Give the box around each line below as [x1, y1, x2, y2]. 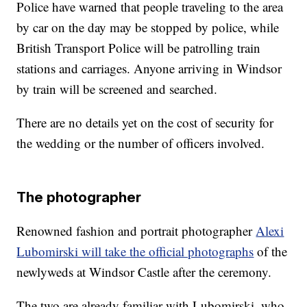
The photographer [16, 188, 142, 206]
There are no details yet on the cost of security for [16, 114, 274, 132]
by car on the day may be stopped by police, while [16, 19, 280, 36]
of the [254, 243, 288, 260]
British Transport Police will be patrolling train [16, 39, 261, 57]
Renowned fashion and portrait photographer [16, 222, 256, 240]
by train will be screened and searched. [16, 80, 218, 98]
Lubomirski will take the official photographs [16, 243, 254, 260]
